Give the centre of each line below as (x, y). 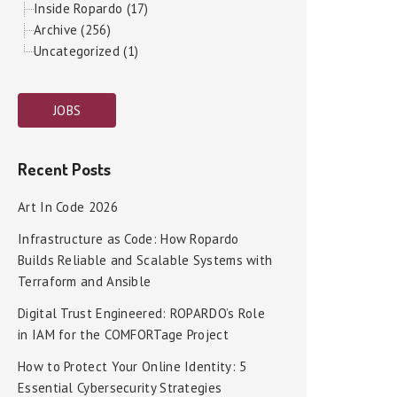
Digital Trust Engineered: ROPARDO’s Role (142, 313)
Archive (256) (72, 30)
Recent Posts (64, 169)
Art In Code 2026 (68, 207)
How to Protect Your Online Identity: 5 (132, 366)
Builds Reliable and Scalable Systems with (145, 260)
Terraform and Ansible (85, 281)
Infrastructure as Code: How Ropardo (128, 239)
